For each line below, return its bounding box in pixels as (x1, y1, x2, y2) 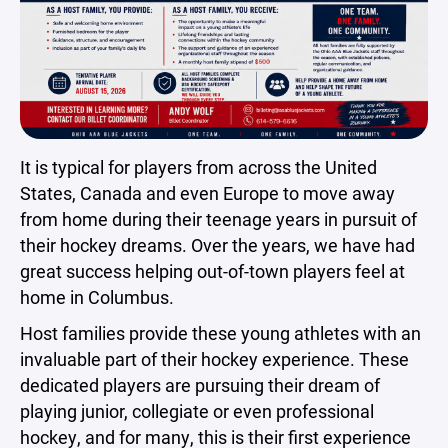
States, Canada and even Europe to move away (20, 181, 395, 205)
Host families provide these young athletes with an (20, 321, 421, 345)
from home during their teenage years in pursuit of (20, 207, 417, 231)
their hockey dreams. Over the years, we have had (20, 233, 415, 257)
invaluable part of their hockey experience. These (20, 347, 409, 371)
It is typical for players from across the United (20, 155, 377, 179)
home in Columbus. (20, 285, 174, 309)
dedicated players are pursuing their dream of (20, 373, 380, 397)
